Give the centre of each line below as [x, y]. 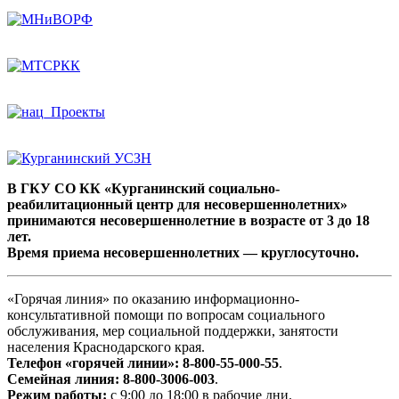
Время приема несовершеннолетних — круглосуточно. [183, 253]
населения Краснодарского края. [106, 347]
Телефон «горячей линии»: [93, 363]
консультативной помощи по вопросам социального [166, 315]
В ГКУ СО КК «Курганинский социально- [143, 189]
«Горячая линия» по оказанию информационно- [153, 299]
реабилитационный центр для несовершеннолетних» [177, 205]
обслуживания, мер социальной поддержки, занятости [173, 331]
